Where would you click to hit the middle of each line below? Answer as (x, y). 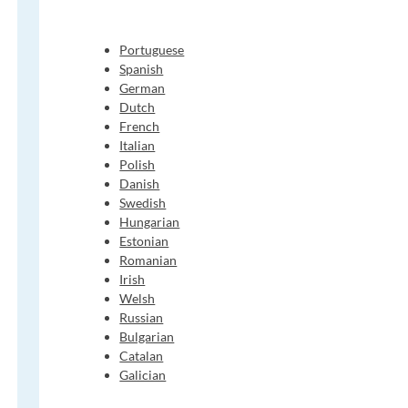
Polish (138, 165)
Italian (138, 146)
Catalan (142, 356)
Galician (143, 375)
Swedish (143, 203)
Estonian (144, 241)
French (140, 127)
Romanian (148, 260)
